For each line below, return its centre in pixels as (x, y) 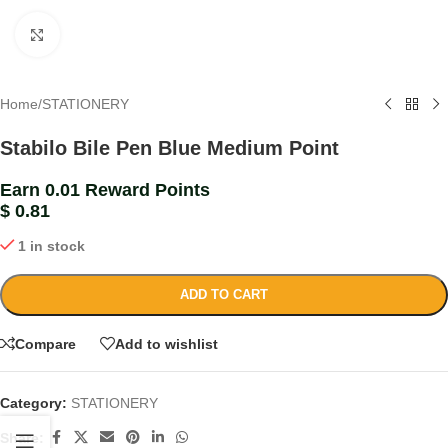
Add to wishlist (166, 343)
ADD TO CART (224, 294)
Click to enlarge (108, 34)
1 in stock (52, 246)
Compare (45, 343)
